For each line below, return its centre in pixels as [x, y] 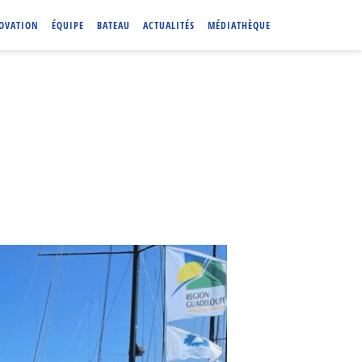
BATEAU [114, 25]
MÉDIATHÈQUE [239, 25]
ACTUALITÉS [169, 25]
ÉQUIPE [68, 25]
